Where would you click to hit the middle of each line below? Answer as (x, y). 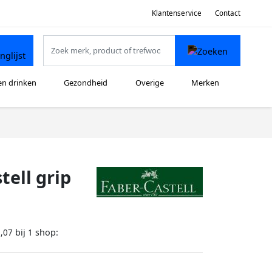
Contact (228, 13)
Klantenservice (176, 13)
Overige (149, 83)
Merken (206, 83)
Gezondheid (86, 83)
